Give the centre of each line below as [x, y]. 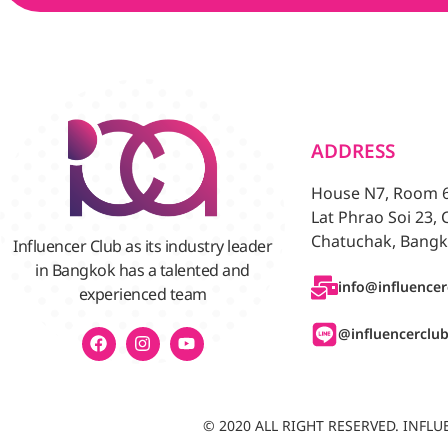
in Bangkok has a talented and [142, 270]
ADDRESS [352, 153]
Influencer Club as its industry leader [142, 246]
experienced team [142, 294]
